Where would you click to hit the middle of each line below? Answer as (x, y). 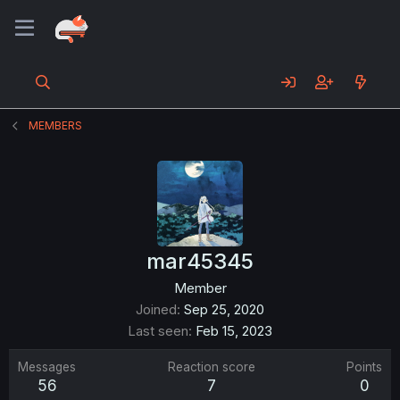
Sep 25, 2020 (224, 309)
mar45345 (200, 261)
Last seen (158, 331)
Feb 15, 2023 (234, 331)
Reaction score (211, 367)
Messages (47, 367)
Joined (156, 309)
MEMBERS (56, 125)
